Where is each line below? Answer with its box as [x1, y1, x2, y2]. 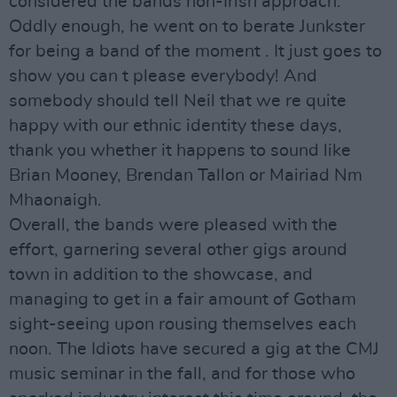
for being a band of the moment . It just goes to [9, 43, 382, 60]
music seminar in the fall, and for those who [9, 365, 355, 383]
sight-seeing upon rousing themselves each [9, 315, 356, 333]
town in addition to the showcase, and [9, 266, 313, 284]
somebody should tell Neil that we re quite [9, 92, 346, 110]
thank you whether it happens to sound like [9, 142, 351, 160]
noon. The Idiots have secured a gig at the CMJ [9, 340, 379, 358]
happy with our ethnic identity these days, [9, 117, 342, 135]
